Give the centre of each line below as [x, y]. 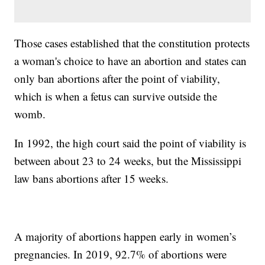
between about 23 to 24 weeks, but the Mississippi [128, 160]
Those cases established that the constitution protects [132, 43]
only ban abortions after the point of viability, [117, 78]
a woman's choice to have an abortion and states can [131, 60]
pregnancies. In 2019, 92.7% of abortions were [121, 254]
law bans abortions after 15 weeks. [92, 178]
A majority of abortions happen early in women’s [125, 236]
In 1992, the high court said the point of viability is [130, 143]
